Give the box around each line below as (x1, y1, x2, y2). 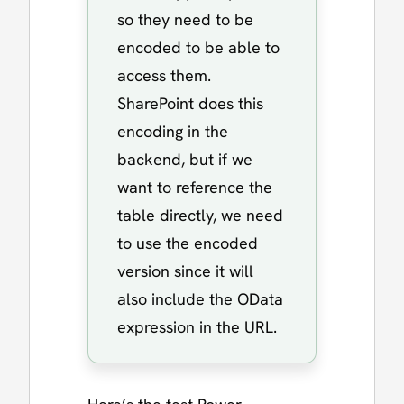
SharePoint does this (117, 92, 263, 114)
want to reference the (117, 176, 272, 197)
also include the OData (117, 288, 283, 309)
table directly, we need (117, 204, 283, 225)
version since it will (117, 260, 253, 281)
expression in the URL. (117, 316, 277, 337)
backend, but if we (117, 148, 252, 170)
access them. (117, 64, 211, 86)
